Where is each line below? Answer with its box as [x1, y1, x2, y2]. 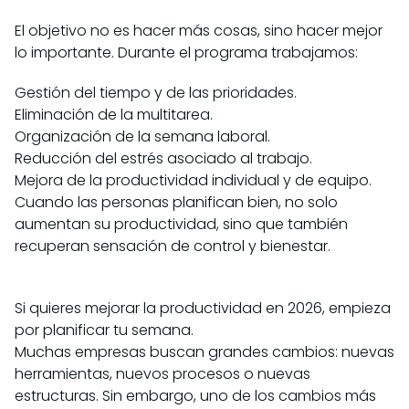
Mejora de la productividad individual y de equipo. [15, 170, 372, 192]
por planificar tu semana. [15, 320, 194, 341]
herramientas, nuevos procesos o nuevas [15, 363, 310, 385]
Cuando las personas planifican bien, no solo [15, 192, 338, 214]
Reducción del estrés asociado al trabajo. [15, 148, 312, 170]
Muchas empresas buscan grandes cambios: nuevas [15, 341, 394, 363]
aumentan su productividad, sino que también [15, 214, 348, 236]
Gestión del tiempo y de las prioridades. [15, 82, 297, 104]
